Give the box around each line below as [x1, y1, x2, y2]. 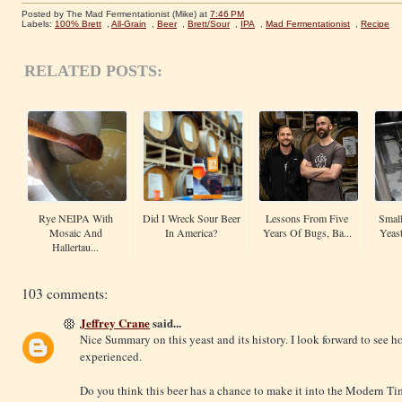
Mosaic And [48, 225, 102, 240]
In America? [165, 225, 217, 240]
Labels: [22, 19, 55, 30]
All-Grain [111, 19, 146, 30]
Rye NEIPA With [38, 211, 113, 226]
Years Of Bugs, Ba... [262, 225, 352, 240]
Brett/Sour [188, 19, 230, 30]
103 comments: [22, 284, 108, 303]
